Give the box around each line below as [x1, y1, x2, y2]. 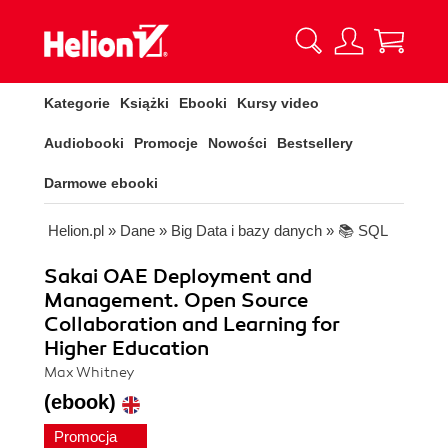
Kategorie [44, 95, 110, 111]
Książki [120, 95, 169, 111]
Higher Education [44, 336, 209, 361]
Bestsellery [277, 135, 353, 151]
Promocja [54, 428, 121, 445]
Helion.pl [48, 222, 104, 239]
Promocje [134, 135, 198, 151]
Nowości [208, 135, 267, 151]
